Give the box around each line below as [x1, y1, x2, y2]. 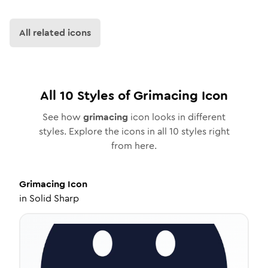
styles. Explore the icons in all [38, 124, 169, 138]
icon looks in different [128, 110, 226, 124]
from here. [111, 139, 157, 153]
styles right [178, 124, 230, 138]
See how [42, 110, 83, 124]
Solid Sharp [29, 191, 79, 205]
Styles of [74, 86, 133, 105]
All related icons [19, 26, 91, 39]
